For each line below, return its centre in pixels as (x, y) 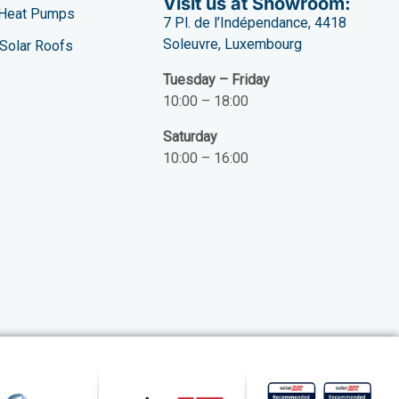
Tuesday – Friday (217, 79)
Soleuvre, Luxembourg (233, 44)
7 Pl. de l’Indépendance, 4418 (255, 22)
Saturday (191, 136)
